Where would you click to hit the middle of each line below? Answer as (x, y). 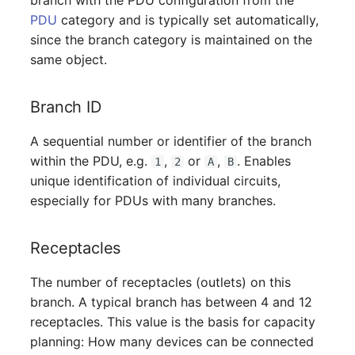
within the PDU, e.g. (91, 161)
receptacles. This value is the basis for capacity (173, 322)
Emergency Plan (61, 163)
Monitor (36, 47)
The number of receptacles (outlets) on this (161, 282)
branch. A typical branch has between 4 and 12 (172, 302)
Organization (51, 241)
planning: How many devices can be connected (172, 342)
